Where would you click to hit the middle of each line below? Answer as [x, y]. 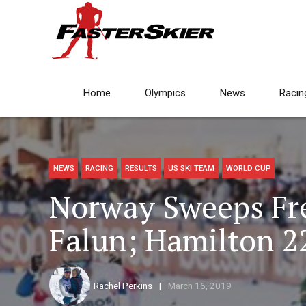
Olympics [165, 93]
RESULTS [141, 168]
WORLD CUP [248, 168]
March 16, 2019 [199, 286]
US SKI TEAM [192, 168]
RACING [100, 168]
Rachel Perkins [123, 286]
